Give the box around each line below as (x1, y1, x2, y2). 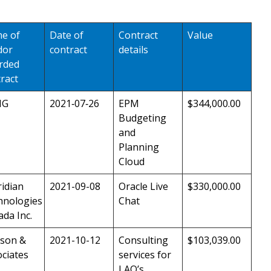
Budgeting (119, 111, 166, 125)
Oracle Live (119, 179, 168, 193)
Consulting (119, 233, 168, 247)
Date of (50, 28, 83, 42)
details (119, 42, 148, 56)
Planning (119, 140, 159, 154)
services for (119, 247, 171, 261)
